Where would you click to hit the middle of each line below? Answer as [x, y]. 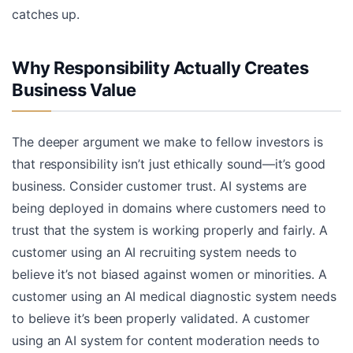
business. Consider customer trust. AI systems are [159, 186]
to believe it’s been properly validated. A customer [161, 318]
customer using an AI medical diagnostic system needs [174, 296]
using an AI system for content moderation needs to [166, 340]
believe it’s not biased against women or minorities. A [169, 274]
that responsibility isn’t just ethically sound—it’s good [169, 163]
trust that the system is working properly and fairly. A [170, 230]
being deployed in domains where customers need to [169, 208]
